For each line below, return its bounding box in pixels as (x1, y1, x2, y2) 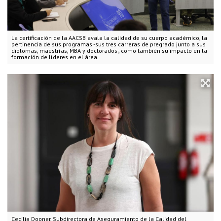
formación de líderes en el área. (11, 53, 99, 61)
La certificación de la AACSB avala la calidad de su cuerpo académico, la (11, 34, 207, 41)
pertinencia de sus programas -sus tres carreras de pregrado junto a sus (11, 40, 206, 48)
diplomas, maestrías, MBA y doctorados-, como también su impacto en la (11, 46, 207, 54)
